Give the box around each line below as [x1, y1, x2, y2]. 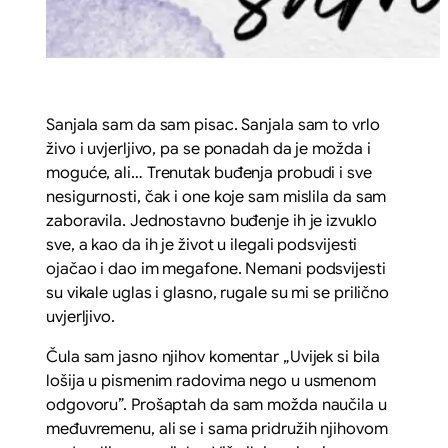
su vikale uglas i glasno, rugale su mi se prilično [46, 282, 390, 303]
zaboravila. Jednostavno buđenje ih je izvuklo [46, 210, 377, 231]
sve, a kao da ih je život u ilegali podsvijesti [46, 234, 358, 255]
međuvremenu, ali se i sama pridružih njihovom [46, 418, 388, 439]
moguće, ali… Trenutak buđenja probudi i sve [46, 162, 372, 183]
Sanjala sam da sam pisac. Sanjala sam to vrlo [46, 114, 380, 135]
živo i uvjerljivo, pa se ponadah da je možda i [46, 138, 371, 159]
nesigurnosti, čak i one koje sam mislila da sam [46, 186, 387, 207]
